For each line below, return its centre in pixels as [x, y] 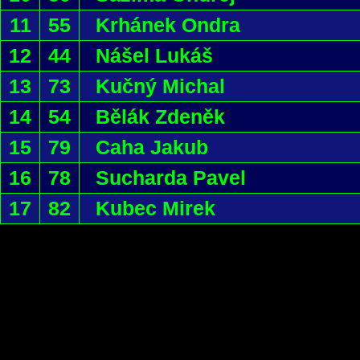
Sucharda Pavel [171, 178]
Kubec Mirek [155, 208]
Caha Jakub [152, 147]
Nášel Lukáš [154, 55]
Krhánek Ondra [168, 25]
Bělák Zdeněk [160, 117]
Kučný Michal [160, 86]
